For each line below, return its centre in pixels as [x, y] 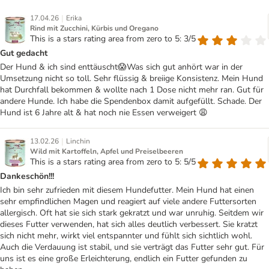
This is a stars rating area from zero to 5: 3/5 [113, 39]
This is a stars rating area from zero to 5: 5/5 [113, 162]
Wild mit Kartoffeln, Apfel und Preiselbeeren [107, 152]
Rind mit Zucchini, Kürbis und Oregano [94, 29]
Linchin [78, 141]
